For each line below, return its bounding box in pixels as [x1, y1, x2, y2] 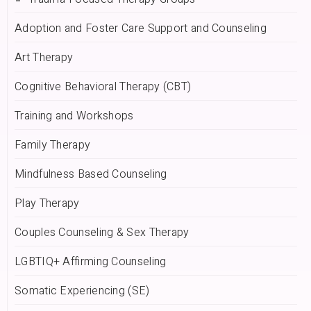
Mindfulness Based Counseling [15, 166, 167, 183]
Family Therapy [15, 137, 91, 154]
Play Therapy [15, 195, 80, 212]
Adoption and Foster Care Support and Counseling [15, 20, 267, 37]
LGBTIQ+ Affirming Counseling [15, 253, 167, 271]
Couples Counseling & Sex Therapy [15, 224, 190, 242]
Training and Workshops [15, 108, 134, 125]
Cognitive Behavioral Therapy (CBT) [15, 78, 192, 96]
